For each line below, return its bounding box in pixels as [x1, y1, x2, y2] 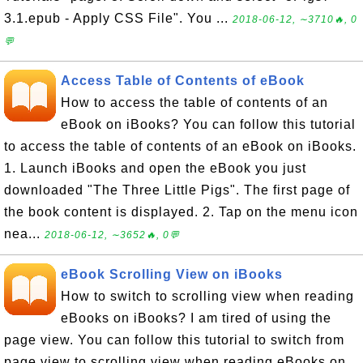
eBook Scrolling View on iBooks [61, 267, 283, 281]
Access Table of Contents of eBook [61, 74, 305, 88]
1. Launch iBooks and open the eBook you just [4, 161, 306, 175]
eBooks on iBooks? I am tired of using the [61, 311, 331, 325]
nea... [4, 227, 45, 241]
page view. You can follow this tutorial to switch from [4, 333, 344, 347]
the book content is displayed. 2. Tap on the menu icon [4, 205, 358, 219]
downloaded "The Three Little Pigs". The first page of [4, 183, 350, 197]
